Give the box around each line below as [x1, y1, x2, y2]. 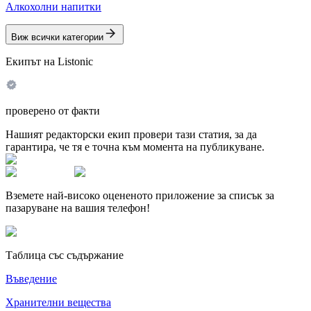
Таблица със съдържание [6, 249, 124, 261]
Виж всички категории [11, 31, 103, 42]
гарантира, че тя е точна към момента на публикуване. [6, 140, 264, 153]
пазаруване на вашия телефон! [6, 201, 150, 214]
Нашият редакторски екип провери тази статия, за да [6, 128, 257, 140]
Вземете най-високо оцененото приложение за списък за [6, 189, 274, 201]
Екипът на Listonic [6, 55, 93, 67]
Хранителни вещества [6, 296, 111, 308]
